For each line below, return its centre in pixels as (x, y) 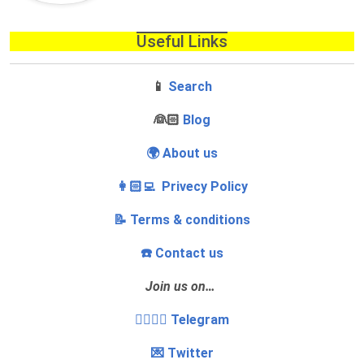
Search (190, 87)
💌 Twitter (182, 353)
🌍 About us (182, 154)
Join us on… (180, 287)
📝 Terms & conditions (182, 220)
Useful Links (182, 42)
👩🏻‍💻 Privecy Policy (182, 187)
